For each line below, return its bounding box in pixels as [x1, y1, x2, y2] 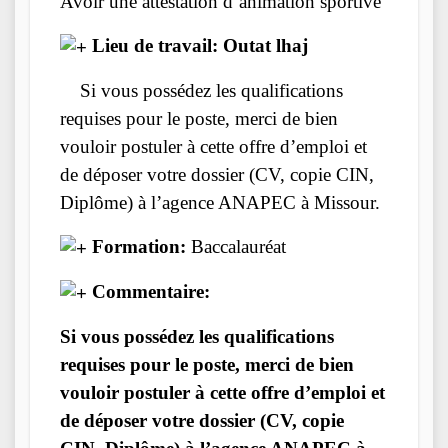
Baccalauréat [186, 235, 286, 257]
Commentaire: [87, 281, 210, 303]
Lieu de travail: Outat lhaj [87, 34, 308, 56]
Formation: [87, 235, 186, 257]
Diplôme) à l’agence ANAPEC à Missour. [60, 191, 380, 213]
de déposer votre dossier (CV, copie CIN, [60, 163, 374, 185]
